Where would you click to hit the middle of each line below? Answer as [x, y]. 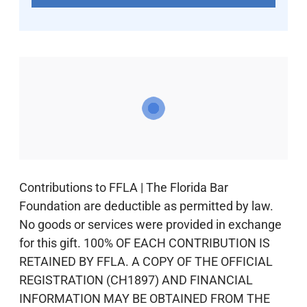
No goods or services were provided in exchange [150, 224]
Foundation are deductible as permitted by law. [146, 206]
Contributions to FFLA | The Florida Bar [124, 187]
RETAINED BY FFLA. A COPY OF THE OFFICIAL [146, 261]
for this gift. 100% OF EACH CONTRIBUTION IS [145, 243]
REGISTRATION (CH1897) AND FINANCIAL [136, 280]
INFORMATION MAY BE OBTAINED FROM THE [145, 298]
